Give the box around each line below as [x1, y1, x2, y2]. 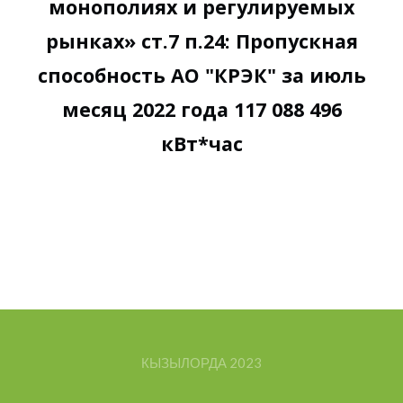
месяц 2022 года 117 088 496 [61, 95, 342, 122]
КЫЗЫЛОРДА [141, 354, 227, 371]
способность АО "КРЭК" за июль [37, 61, 366, 88]
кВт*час [160, 130, 243, 157]
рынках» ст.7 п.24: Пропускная [45, 27, 358, 54]
